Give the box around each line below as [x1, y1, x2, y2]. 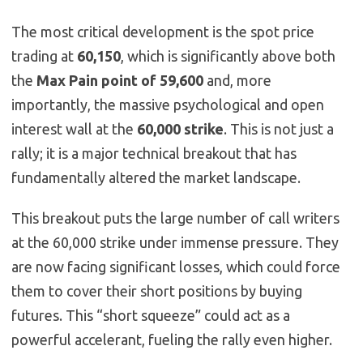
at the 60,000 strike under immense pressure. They [11, 233, 339, 250]
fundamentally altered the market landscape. [11, 169, 301, 186]
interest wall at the [11, 120, 137, 137]
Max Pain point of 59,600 [36, 71, 203, 88]
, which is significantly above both [121, 47, 335, 64]
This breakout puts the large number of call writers [11, 209, 340, 226]
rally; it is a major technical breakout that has [11, 144, 297, 161]
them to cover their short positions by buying [11, 282, 302, 299]
